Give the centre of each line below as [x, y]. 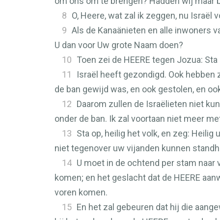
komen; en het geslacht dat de [114, 178]
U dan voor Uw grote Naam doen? [119, 45]
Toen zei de [100, 60]
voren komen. [81, 192]
